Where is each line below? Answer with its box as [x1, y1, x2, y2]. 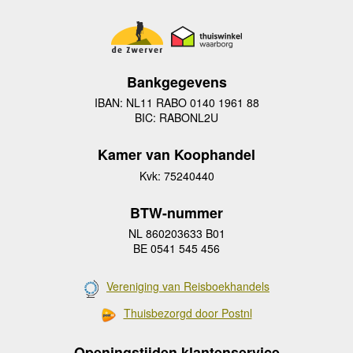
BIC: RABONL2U [135, 110, 218, 126]
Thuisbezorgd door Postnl [123, 305, 252, 321]
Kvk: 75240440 [139, 167, 214, 184]
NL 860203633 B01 [128, 225, 225, 241]
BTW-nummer [130, 202, 223, 223]
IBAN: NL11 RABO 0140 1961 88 [94, 95, 259, 111]
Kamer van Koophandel [98, 144, 255, 165]
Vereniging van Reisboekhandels [106, 278, 269, 295]
